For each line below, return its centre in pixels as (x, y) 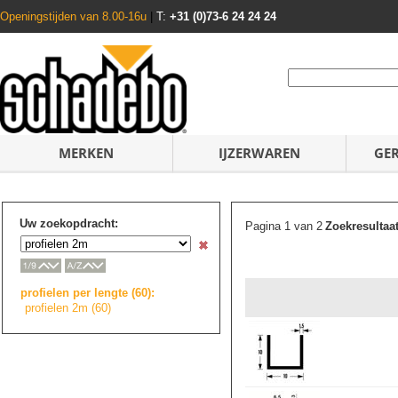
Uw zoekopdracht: (69, 223)
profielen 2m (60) (68, 307)
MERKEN (86, 153)
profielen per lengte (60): (88, 292)
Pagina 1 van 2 (284, 226)
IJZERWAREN (259, 153)
